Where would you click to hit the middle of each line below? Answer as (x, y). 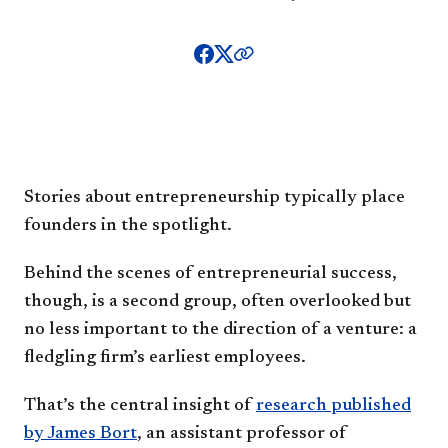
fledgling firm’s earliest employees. (169, 357)
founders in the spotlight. (132, 225)
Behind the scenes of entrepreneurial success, (210, 273)
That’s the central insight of (140, 405)
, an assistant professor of (242, 433)
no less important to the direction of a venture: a (220, 329)
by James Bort (80, 433)
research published (333, 405)
